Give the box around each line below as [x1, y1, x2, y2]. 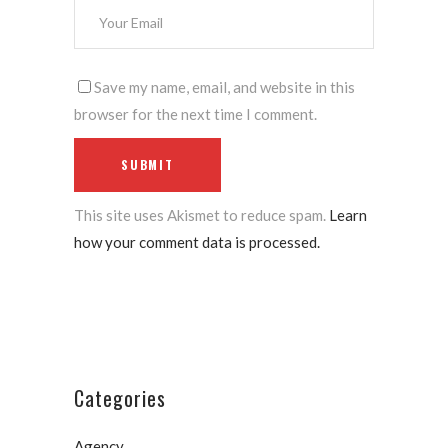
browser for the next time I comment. [74, 105, 317, 124]
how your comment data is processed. [74, 233, 320, 252]
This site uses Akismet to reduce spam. [74, 206, 329, 225]
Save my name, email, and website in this [94, 78, 355, 97]
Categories [74, 383, 166, 414]
